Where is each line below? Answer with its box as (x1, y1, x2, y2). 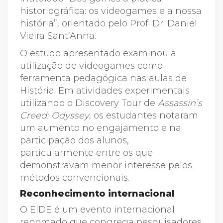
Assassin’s (158, 97, 202, 109)
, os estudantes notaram (89, 110, 198, 121)
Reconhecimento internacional (20, 188, 175, 199)
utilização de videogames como (20, 60, 163, 71)
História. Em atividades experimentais (20, 85, 190, 96)
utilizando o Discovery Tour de (20, 97, 158, 109)
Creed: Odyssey (20, 110, 89, 121)
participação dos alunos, (20, 134, 129, 146)
